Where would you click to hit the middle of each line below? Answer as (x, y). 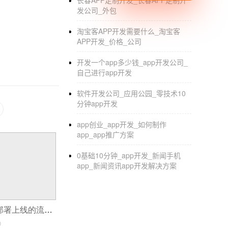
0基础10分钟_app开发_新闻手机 (129, 155)
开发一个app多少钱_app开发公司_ (132, 62)
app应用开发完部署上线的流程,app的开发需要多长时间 (48, 210)
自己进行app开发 (104, 72)
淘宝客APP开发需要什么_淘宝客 (129, 31)
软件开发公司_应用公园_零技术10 (131, 93)
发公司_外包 (97, 10)
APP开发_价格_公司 (109, 41)
